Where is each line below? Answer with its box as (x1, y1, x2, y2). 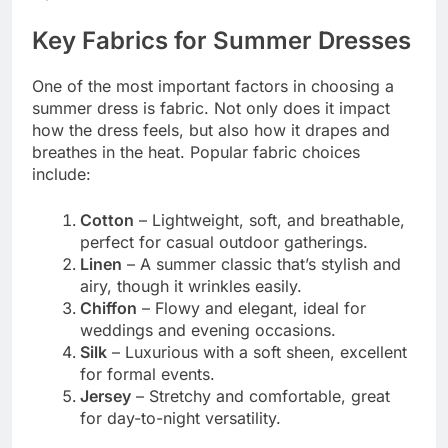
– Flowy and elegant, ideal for (137, 297, 366, 318)
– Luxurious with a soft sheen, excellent (107, 341, 407, 362)
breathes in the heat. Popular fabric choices (32, 141, 360, 162)
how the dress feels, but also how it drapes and (32, 119, 390, 140)
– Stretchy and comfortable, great (131, 385, 390, 406)
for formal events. (80, 363, 215, 384)
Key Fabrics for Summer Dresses (32, 25, 411, 55)
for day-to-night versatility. (80, 407, 281, 428)
